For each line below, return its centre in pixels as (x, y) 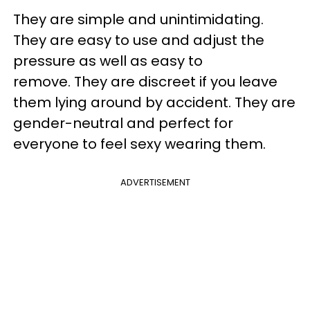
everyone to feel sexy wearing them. (139, 144)
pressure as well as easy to (108, 61)
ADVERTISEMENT (155, 182)
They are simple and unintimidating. (138, 19)
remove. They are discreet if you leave (145, 81)
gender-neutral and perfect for (123, 123)
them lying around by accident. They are (154, 102)
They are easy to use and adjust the (139, 40)
